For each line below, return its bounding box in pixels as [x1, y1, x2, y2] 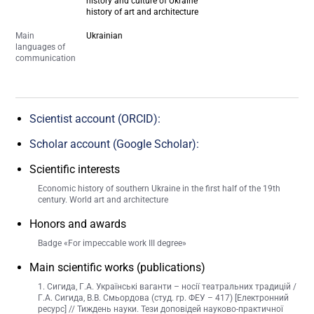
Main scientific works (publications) [29, 261, 206, 275]
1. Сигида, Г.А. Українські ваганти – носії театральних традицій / [38, 282, 297, 292]
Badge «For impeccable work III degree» [38, 238, 187, 249]
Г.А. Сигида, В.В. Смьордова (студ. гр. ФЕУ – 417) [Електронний [38, 293, 289, 303]
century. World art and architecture [38, 195, 169, 205]
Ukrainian [86, 30, 123, 41]
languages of [15, 41, 66, 52]
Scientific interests [29, 163, 121, 177]
